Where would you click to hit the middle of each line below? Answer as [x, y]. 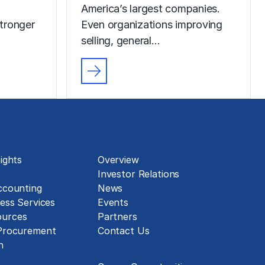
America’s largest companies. [151, 8]
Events [113, 202]
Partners [117, 216]
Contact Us [123, 231]
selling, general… [121, 40]
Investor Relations [138, 174]
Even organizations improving [152, 24]
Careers [117, 244]
